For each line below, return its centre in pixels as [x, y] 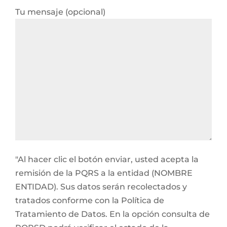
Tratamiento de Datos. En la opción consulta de [112, 214]
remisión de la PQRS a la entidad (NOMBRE [104, 173]
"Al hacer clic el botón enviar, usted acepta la [107, 159]
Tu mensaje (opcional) [60, 12]
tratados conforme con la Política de [90, 200]
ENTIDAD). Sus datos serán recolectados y [101, 187]
